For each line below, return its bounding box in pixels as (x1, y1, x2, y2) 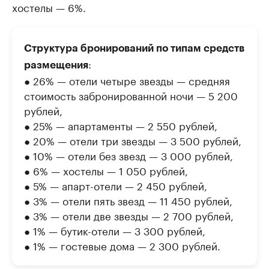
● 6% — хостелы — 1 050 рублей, (24, 162, 188, 178)
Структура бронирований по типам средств (24, 43, 244, 53)
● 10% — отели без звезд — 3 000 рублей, (24, 147, 233, 163)
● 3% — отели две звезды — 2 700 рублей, (24, 207, 234, 223)
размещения (24, 60, 88, 70)
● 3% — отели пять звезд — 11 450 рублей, (24, 192, 232, 208)
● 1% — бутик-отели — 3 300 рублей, (24, 222, 205, 238)
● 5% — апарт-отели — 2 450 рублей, (24, 177, 207, 193)
